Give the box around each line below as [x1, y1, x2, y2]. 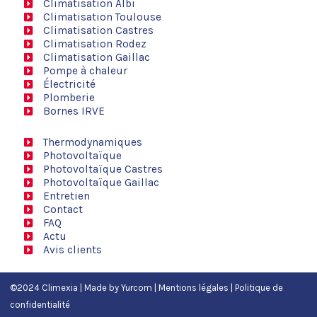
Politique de [235, 282, 284, 293]
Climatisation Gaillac [42, 51, 150, 64]
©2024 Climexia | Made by [10, 282, 122, 293]
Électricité [42, 78, 96, 91]
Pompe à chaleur [42, 64, 127, 77]
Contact [42, 203, 83, 216]
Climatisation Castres [42, 24, 154, 37]
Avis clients [42, 243, 102, 256]
